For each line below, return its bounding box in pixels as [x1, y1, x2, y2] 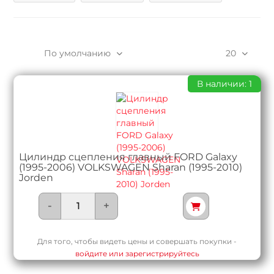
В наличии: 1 [197, 78, 252, 89]
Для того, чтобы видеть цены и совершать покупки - [37, 237, 237, 246]
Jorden [19, 172, 54, 183]
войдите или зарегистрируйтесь [75, 249, 199, 258]
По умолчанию [44, 48, 111, 59]
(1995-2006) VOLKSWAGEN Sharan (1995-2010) [19, 161, 243, 173]
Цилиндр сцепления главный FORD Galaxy [19, 151, 238, 163]
